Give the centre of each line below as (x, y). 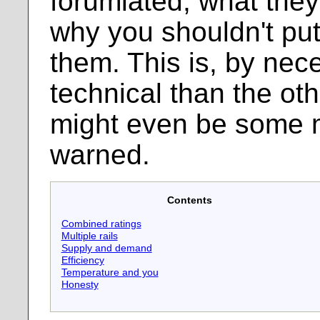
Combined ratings (101, 223)
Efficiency (82, 260)
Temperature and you (110, 272)
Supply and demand (106, 247)
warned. (100, 155)
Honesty (80, 284)
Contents (190, 200)
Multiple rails (89, 235)
